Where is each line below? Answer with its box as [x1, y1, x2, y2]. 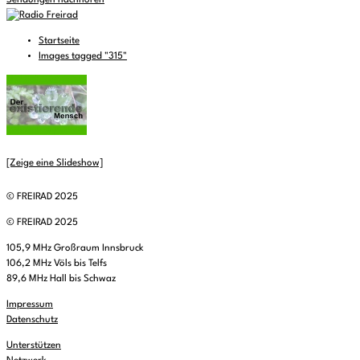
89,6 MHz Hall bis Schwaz [6, 274, 116, 284]
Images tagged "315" [39, 51, 127, 61]
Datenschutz [6, 315, 58, 325]
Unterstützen [6, 341, 61, 350]
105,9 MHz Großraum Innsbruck [6, 243, 144, 253]
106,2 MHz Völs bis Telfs [6, 259, 107, 268]
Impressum [6, 300, 53, 309]
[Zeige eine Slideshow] [6, 158, 103, 168]
